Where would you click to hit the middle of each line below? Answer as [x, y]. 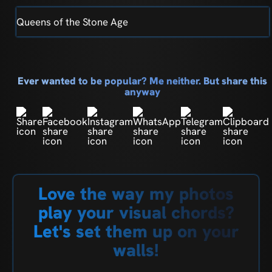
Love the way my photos [136, 194]
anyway [143, 92]
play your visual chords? [136, 213]
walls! [136, 250]
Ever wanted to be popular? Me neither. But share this [143, 81]
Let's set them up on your [136, 232]
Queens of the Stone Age [72, 22]
